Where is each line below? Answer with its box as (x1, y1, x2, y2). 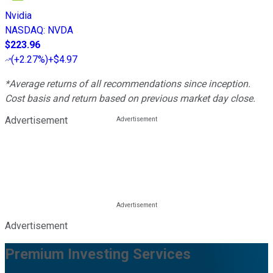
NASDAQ (5, 24, 43, 36)
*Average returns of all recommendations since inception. (5, 77, 250, 90)
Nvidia (5, 9, 32, 21)
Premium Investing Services (5, 245, 191, 263)
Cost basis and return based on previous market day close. (5, 92, 255, 104)
